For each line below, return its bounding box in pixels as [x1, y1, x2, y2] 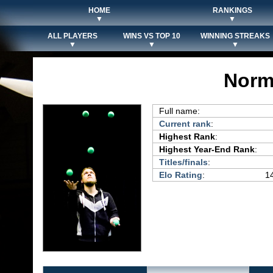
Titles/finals [159, 157, 208, 167]
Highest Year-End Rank [159, 144, 255, 154]
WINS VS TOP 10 [123, 32, 180, 40]
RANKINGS [212, 6, 252, 15]
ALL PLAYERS [48, 32, 97, 40]
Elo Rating [159, 170, 202, 180]
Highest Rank [159, 132, 215, 141]
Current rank [159, 119, 211, 129]
